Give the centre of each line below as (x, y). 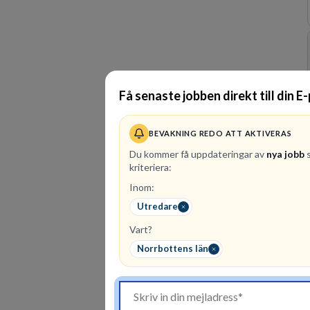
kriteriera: (151, 167)
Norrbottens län (173, 248)
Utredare (157, 206)
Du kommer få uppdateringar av (197, 154)
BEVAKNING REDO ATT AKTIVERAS (220, 133)
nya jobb (285, 154)
